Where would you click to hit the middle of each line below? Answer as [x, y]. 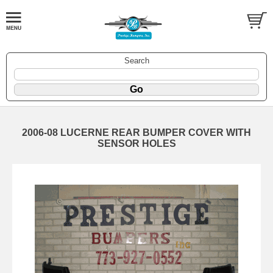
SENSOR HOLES [136, 143]
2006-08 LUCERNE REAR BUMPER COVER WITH [136, 132]
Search [136, 60]
